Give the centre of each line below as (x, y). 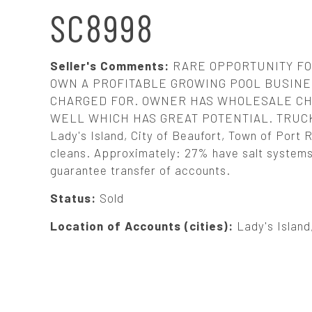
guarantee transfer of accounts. (140, 170)
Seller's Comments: (111, 65)
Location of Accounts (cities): (143, 226)
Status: (75, 198)
